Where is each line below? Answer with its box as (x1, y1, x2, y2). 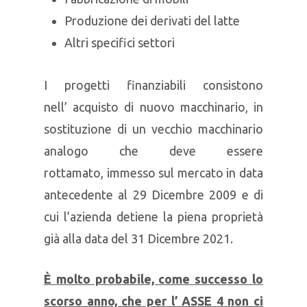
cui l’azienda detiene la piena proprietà (44, 210, 263, 223)
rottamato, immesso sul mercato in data (44, 166, 263, 180)
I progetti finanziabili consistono (44, 78, 263, 92)
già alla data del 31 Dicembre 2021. (44, 232, 233, 245)
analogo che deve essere (44, 144, 263, 158)
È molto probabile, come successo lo (44, 272, 263, 286)
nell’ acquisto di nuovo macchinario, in (44, 100, 263, 114)
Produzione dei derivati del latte (64, 14, 240, 27)
